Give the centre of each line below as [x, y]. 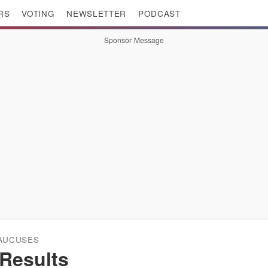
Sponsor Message [134, 40]
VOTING [38, 13]
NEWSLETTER [97, 13]
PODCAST [159, 13]
